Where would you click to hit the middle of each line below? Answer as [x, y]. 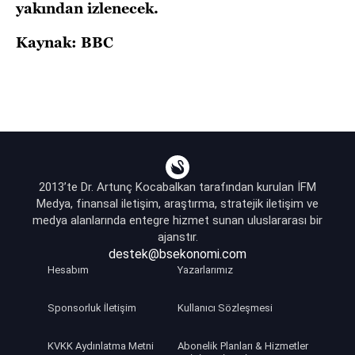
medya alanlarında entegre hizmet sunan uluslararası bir [177, 220]
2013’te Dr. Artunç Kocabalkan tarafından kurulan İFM [177, 187]
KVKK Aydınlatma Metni [100, 346]
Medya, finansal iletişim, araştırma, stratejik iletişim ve [177, 204]
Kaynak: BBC [65, 42]
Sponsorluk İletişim [92, 308]
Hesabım [68, 270]
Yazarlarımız [205, 270]
